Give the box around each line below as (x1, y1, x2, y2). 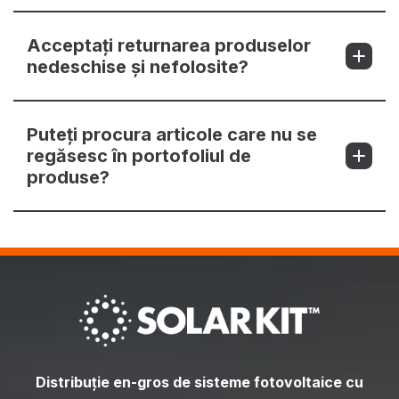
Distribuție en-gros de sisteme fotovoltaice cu (36, 372, 363, 391)
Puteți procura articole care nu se (27, 124, 317, 146)
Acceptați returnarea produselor (27, 35, 311, 57)
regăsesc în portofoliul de (27, 145, 251, 167)
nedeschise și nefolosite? (27, 56, 248, 78)
